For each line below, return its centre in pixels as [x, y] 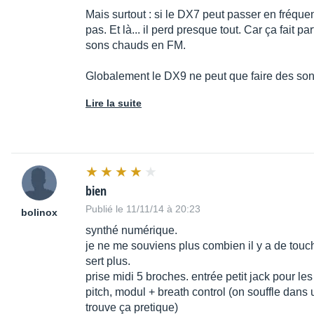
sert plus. [108, 261]
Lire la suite [114, 103]
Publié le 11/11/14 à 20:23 [143, 209]
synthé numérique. [131, 231]
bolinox [39, 213]
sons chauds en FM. [136, 46]
